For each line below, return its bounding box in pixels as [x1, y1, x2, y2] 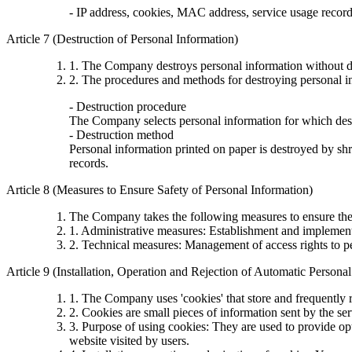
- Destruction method [69, 127, 174, 141]
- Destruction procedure [69, 99, 186, 113]
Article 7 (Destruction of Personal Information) [6, 31, 238, 46]
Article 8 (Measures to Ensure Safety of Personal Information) [6, 182, 313, 196]
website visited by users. [69, 333, 189, 347]
